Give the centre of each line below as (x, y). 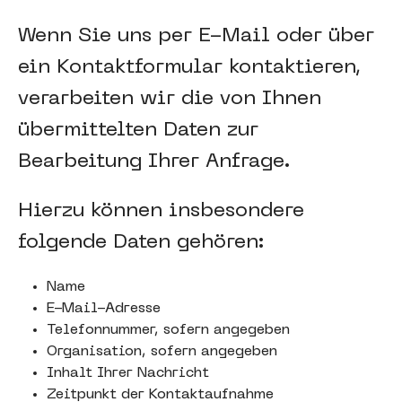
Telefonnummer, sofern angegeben (168, 330)
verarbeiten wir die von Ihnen (170, 99)
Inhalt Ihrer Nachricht (128, 373)
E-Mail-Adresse (104, 309)
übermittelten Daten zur (138, 131)
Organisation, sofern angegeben (162, 352)
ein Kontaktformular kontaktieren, (189, 68)
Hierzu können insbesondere (161, 211)
